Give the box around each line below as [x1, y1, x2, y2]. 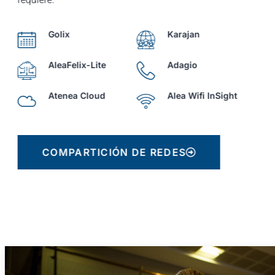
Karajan [168, 28, 201, 39]
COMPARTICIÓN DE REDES [43, 145, 187, 158]
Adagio [168, 59, 198, 70]
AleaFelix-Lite [49, 59, 107, 70]
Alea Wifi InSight [168, 90, 238, 101]
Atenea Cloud [49, 90, 106, 101]
